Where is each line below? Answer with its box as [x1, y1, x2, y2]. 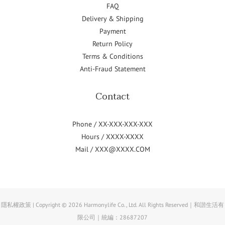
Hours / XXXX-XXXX [81, 132, 144, 141]
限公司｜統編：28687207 [77, 213, 148, 221]
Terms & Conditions [82, 51, 143, 61]
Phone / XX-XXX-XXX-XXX [72, 119, 153, 129]
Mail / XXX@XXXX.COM [75, 144, 150, 154]
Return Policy [92, 39, 133, 48]
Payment [99, 26, 126, 36]
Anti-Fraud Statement [79, 64, 146, 73]
